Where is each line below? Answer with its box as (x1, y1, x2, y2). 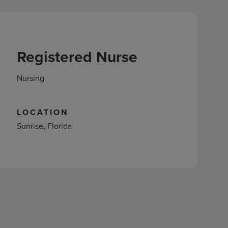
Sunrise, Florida (16, 120, 72, 131)
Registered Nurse (16, 46, 137, 68)
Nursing (16, 72, 44, 83)
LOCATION (16, 106, 69, 118)
